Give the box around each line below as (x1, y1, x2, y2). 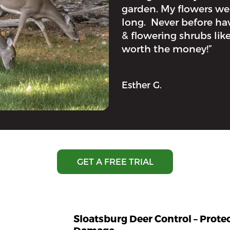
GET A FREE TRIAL (76, 156, 154, 167)
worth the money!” (121, 43, 212, 55)
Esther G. (121, 79, 162, 90)
